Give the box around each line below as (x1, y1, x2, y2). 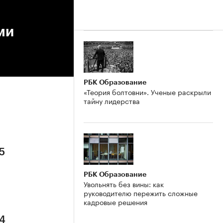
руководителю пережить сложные (84, 187, 198, 198)
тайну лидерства (84, 95, 140, 106)
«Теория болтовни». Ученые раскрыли (84, 86, 211, 97)
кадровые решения (84, 196, 147, 207)
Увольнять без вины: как (84, 178, 164, 189)
